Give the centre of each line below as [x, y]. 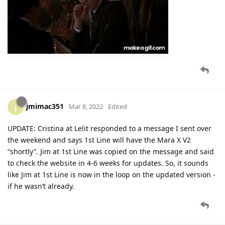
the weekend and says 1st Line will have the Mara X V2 [99, 140]
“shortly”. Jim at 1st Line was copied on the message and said [111, 152]
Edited [118, 107]
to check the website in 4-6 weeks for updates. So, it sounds [108, 163]
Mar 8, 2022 [86, 107]
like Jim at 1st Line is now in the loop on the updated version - [111, 175]
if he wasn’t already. [41, 186]
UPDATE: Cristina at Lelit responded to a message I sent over [109, 129]
